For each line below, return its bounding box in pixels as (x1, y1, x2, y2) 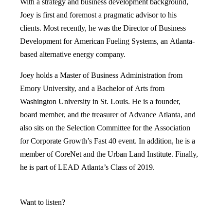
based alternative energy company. (20, 50, 126, 58)
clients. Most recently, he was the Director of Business (20, 23, 186, 32)
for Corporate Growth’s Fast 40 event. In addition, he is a (20, 136, 195, 145)
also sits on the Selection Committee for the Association (20, 123, 190, 132)
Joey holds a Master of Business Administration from (20, 71, 182, 79)
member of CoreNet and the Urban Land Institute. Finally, (20, 149, 198, 158)
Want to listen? (20, 198, 65, 206)
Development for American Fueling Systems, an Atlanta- (20, 36, 195, 45)
